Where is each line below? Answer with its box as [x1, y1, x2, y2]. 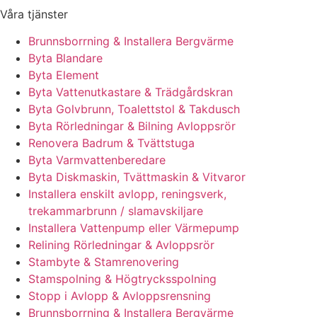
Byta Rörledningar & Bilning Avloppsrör [28, 118, 236, 133]
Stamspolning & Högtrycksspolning [28, 271, 217, 286]
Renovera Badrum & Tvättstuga [28, 135, 195, 150]
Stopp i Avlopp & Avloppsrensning [28, 288, 211, 303]
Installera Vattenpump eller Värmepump [28, 220, 239, 235]
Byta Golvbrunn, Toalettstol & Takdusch [28, 101, 240, 116]
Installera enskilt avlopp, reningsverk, [28, 186, 226, 201]
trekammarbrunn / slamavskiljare [28, 203, 203, 218]
